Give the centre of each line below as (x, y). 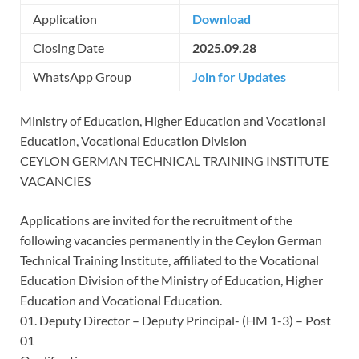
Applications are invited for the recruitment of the (156, 220)
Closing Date (69, 47)
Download (222, 18)
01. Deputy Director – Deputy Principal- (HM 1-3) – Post (175, 320)
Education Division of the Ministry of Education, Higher (171, 280)
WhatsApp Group (82, 76)
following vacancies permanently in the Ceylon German (171, 240)
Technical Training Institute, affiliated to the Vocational (169, 260)
